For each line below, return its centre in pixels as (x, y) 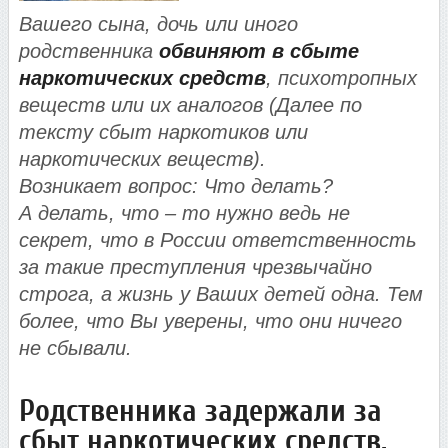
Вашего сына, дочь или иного (158, 23)
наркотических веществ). (142, 158)
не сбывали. (75, 347)
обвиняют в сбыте (259, 50)
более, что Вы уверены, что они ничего (210, 320)
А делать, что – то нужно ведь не (184, 212)
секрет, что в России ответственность (218, 239)
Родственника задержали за (200, 412)
